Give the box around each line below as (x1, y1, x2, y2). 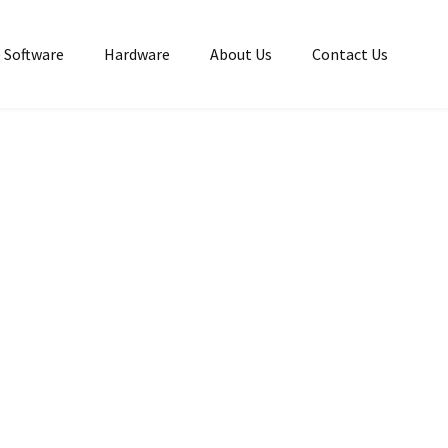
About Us (209, 43, 272, 64)
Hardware (103, 43, 170, 64)
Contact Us (311, 43, 388, 64)
